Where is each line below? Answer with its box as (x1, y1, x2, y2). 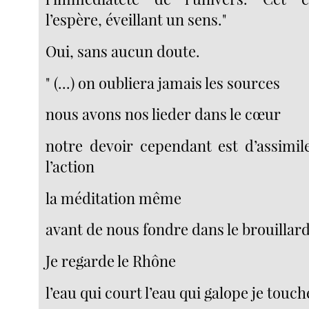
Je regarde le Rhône (46, 250, 177, 272)
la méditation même (46, 187, 182, 208)
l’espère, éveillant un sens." (46, 9, 228, 30)
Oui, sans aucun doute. (46, 41, 201, 62)
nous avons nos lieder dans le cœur (46, 103, 281, 125)
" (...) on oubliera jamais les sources (46, 72, 281, 93)
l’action (46, 156, 95, 177)
